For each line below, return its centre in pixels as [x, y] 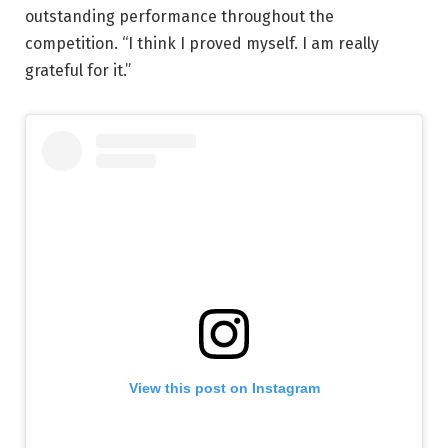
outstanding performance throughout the [179, 16]
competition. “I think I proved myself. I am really [202, 43]
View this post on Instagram [224, 387]
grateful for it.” [78, 70]
